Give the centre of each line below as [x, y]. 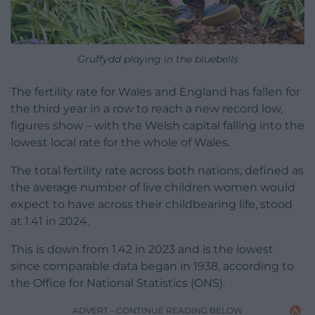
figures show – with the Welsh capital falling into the [157, 126]
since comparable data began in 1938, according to [152, 266]
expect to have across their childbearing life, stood [152, 205]
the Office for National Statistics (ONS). [118, 283]
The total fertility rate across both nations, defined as [157, 171]
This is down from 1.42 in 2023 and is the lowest [142, 250]
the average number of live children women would [153, 188]
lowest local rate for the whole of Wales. [120, 143]
